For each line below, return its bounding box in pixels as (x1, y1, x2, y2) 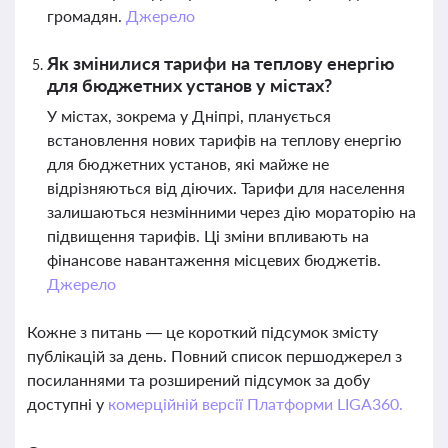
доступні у (27, 394, 108, 413)
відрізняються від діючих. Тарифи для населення (47, 178, 405, 197)
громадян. (47, 6, 126, 25)
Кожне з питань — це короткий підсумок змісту (27, 322, 378, 341)
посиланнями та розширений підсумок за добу (27, 370, 370, 389)
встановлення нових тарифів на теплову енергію (47, 130, 402, 149)
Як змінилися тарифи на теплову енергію (47, 52, 394, 74)
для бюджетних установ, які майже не (47, 154, 329, 173)
